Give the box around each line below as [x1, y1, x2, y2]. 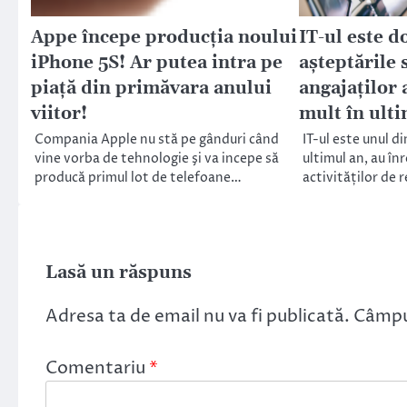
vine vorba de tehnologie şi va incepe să [35, 149, 279, 168]
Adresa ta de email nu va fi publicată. [45, 303, 350, 328]
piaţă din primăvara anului [31, 76, 272, 100]
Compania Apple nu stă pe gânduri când [35, 130, 279, 149]
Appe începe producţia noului [31, 25, 297, 49]
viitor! [31, 102, 87, 125]
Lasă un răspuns [45, 262, 192, 283]
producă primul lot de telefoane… [35, 168, 242, 187]
